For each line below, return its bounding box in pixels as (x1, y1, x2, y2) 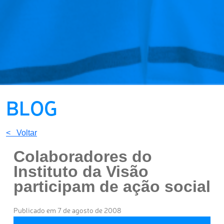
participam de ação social (13, 177, 210, 196)
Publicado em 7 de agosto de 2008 (13, 205, 121, 215)
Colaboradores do (13, 147, 152, 166)
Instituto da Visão (13, 162, 148, 181)
